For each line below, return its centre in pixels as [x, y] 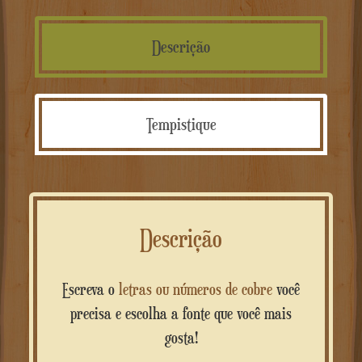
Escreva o [94, 289]
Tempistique [181, 124]
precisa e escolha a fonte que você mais [181, 313]
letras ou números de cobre [196, 289]
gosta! [181, 337]
